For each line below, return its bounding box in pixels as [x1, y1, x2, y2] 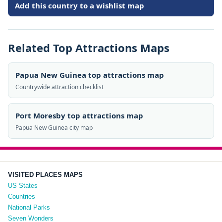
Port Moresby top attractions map [15, 111, 143, 120]
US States [8, 182, 38, 189]
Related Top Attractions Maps [8, 40, 169, 55]
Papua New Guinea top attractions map [15, 70, 164, 80]
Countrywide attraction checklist [15, 83, 104, 91]
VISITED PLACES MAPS [8, 171, 83, 178]
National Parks [8, 204, 50, 211]
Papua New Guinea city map [15, 123, 93, 132]
